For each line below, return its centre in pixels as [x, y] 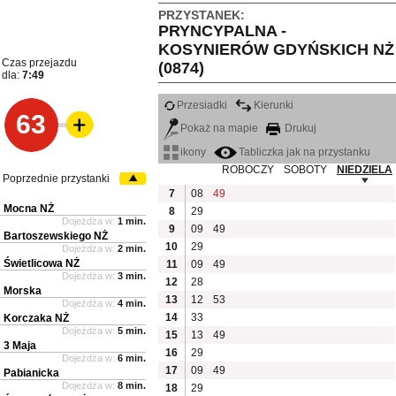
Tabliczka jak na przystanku [305, 152]
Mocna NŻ [29, 208]
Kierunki [274, 106]
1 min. [132, 221]
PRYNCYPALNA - [223, 31]
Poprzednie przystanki [56, 178]
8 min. [132, 385]
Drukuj [300, 129]
